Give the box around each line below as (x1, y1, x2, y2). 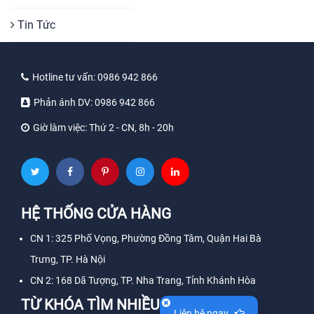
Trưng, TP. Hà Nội (30, 253, 105, 265)
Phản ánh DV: (34, 96, 95, 108)
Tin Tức (15, 18, 55, 32)
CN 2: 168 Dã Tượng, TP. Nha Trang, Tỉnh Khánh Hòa (30, 274, 256, 286)
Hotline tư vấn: (32, 71, 97, 83)
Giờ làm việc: (33, 121, 89, 133)
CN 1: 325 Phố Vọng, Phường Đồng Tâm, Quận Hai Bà (30, 232, 261, 244)
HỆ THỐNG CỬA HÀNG (21, 204, 171, 222)
